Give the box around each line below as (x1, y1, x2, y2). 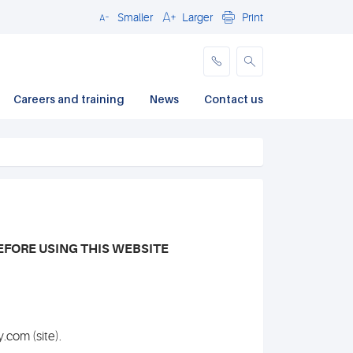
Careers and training (13, 92, 124, 106)
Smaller (117, 11, 153, 24)
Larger (182, 11, 213, 24)
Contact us (204, 92, 263, 106)
